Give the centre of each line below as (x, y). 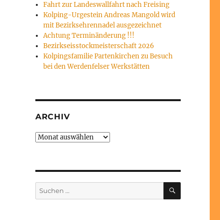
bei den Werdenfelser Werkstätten (97, 67)
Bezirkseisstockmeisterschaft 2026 (99, 46)
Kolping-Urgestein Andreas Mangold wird (110, 15)
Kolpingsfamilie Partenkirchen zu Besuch (108, 56)
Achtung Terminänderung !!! (89, 36)
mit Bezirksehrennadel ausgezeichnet (103, 25)
